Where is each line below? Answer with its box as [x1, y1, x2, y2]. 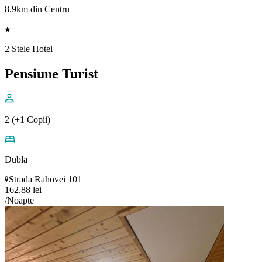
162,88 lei [5, 184, 42, 195]
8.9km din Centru [5, 4, 70, 15]
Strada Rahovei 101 [9, 174, 82, 184]
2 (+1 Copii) [5, 114, 50, 125]
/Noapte [5, 195, 34, 205]
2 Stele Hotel [5, 44, 53, 54]
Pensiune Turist [5, 65, 98, 81]
